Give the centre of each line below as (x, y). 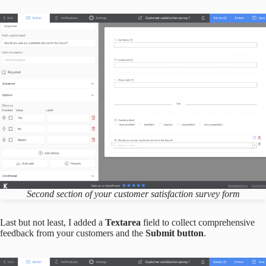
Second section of (60, 194)
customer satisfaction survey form (177, 194)
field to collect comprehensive (199, 222)
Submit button (175, 233)
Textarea (124, 222)
